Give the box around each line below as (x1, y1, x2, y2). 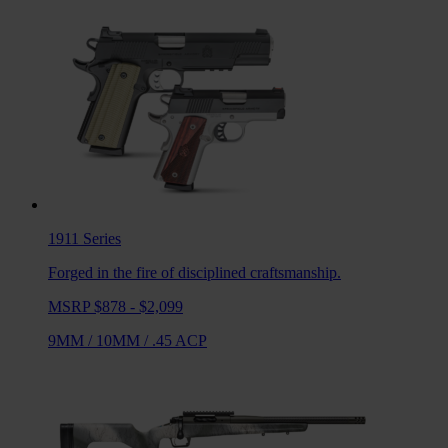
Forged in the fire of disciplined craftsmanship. (48, 264, 341, 282)
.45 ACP (152, 332, 207, 350)
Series (83, 230, 121, 248)
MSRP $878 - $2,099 (48, 298, 183, 316)
